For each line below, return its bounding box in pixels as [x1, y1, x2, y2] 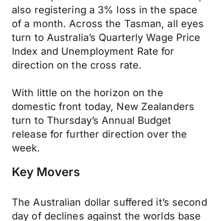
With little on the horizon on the [12, 87, 163, 99]
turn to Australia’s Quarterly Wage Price [12, 32, 201, 43]
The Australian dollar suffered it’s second [12, 196, 207, 208]
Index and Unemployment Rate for [12, 45, 175, 57]
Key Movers [12, 165, 80, 179]
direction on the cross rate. [12, 59, 142, 71]
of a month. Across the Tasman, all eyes [12, 18, 204, 30]
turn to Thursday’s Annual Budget [12, 114, 172, 126]
